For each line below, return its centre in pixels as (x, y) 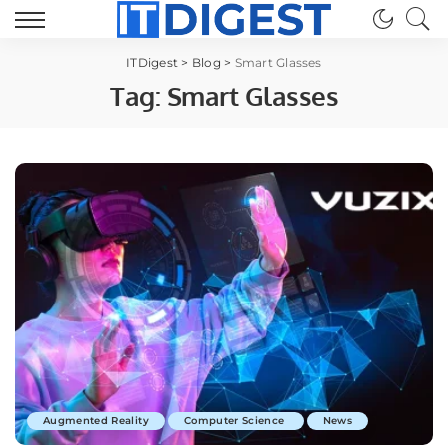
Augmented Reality (96, 421)
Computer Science (235, 421)
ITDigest (152, 62)
